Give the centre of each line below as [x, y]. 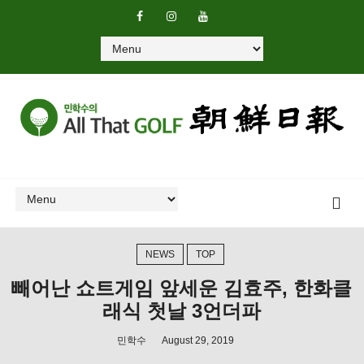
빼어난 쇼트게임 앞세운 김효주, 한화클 [182, 288]
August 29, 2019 [198, 340]
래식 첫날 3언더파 [182, 310]
